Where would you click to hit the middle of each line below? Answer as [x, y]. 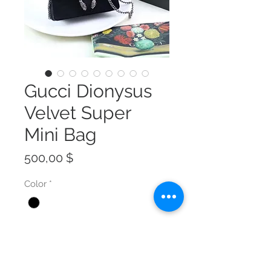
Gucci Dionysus [88, 91]
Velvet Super [78, 113]
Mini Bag [60, 135]
